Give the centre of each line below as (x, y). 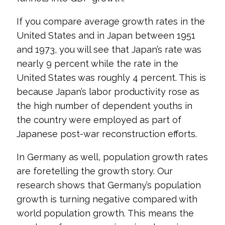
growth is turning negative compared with (107, 199)
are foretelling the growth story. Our (94, 171)
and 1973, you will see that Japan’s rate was (109, 49)
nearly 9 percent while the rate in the (97, 64)
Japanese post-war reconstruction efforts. (106, 134)
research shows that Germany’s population (108, 185)
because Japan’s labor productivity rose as (108, 92)
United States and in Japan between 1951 (106, 35)
